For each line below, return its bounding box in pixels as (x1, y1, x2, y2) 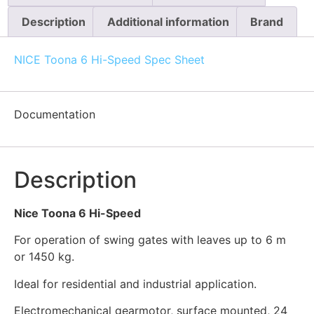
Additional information (107, 15, 229, 29)
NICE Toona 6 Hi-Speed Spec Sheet (14, 52, 205, 67)
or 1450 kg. (14, 250, 74, 264)
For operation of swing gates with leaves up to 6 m (14, 233, 286, 247)
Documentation (14, 107, 95, 122)
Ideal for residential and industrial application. (14, 276, 257, 291)
